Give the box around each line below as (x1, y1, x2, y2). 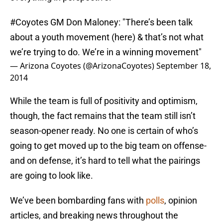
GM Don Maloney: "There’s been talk (48, 17, 193, 28)
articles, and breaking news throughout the (10, 210, 178, 221)
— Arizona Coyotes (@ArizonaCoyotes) (10, 60, 156, 72)
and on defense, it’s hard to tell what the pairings (10, 155, 200, 166)
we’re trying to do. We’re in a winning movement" (10, 47, 202, 58)
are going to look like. (10, 170, 93, 181)
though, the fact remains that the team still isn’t (10, 111, 196, 121)
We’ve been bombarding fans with (10, 195, 146, 206)
